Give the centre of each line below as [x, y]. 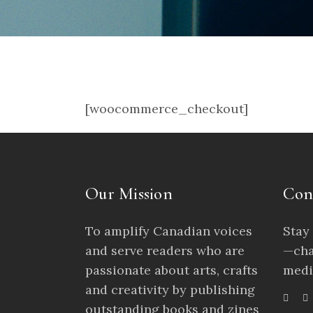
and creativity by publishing [170, 290]
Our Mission [129, 194]
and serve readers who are [165, 250]
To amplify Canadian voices [169, 231]
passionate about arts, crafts [172, 270]
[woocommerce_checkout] [167, 109]
